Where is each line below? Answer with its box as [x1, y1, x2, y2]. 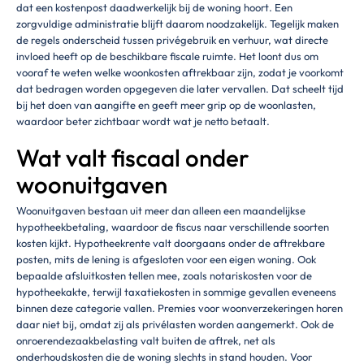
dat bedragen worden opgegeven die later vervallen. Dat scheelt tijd [16, 81, 344, 95]
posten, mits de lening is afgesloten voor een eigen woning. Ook [16, 252, 316, 266]
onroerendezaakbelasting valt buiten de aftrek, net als [16, 333, 275, 347]
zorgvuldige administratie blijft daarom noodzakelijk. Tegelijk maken [16, 16, 339, 30]
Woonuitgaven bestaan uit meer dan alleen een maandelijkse [16, 203, 305, 217]
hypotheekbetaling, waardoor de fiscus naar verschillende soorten [16, 219, 329, 233]
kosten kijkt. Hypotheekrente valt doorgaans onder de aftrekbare [16, 236, 325, 249]
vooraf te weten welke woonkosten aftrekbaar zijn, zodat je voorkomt [16, 65, 344, 79]
